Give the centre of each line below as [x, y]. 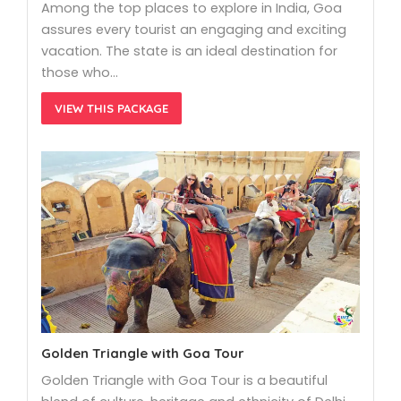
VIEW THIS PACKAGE [111, 108]
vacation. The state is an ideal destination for [189, 51]
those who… [80, 72]
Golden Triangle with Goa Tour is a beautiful [184, 381]
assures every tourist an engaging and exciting [194, 29]
